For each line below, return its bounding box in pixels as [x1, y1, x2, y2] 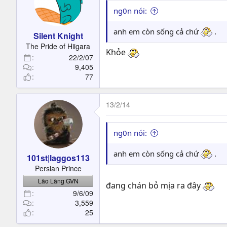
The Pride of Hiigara [26, 41, 90, 51]
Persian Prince [34, 163, 82, 173]
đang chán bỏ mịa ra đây [106, 180, 203, 191]
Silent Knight [33, 30, 83, 42]
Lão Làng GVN [37, 176, 79, 185]
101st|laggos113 [26, 152, 90, 164]
